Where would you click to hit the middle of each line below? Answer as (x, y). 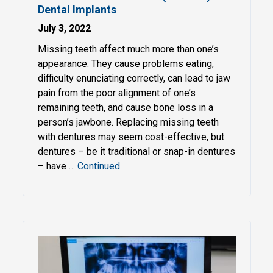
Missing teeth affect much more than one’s (128, 49)
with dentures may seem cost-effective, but (131, 137)
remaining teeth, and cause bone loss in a (125, 108)
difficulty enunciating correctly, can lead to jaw (134, 78)
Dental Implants (77, 9)
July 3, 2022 (64, 28)
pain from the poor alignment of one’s (116, 93)
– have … (57, 166)
